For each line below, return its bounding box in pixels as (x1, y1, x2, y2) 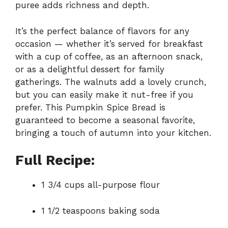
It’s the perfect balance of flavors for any (15, 25, 189, 36)
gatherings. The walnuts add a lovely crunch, (15, 76, 206, 87)
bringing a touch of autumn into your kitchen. (15, 127, 211, 138)
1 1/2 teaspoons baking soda (41, 205, 160, 216)
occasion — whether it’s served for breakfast (15, 38, 203, 49)
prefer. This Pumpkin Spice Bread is (15, 102, 165, 112)
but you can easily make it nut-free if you (15, 89, 193, 100)
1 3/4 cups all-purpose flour (41, 180, 160, 190)
